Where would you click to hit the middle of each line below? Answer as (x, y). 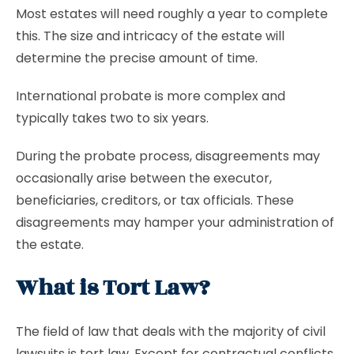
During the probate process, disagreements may (168, 156)
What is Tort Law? (113, 288)
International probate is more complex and (151, 96)
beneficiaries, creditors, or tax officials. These (155, 200)
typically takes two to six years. (112, 118)
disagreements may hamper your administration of (175, 222)
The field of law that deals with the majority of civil (171, 331)
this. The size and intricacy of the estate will (150, 36)
